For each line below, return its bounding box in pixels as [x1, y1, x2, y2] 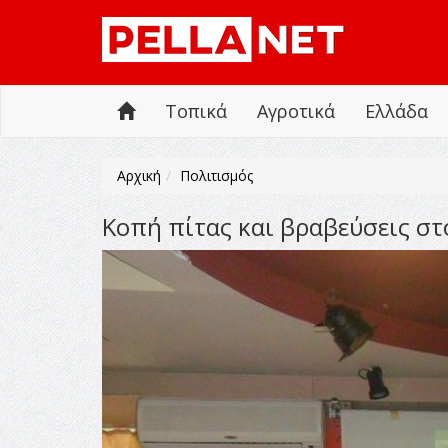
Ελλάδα [365, 99, 428, 123]
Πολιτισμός [180, 166, 253, 185]
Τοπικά [165, 99, 227, 123]
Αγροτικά [257, 99, 335, 123]
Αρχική [117, 166, 161, 185]
